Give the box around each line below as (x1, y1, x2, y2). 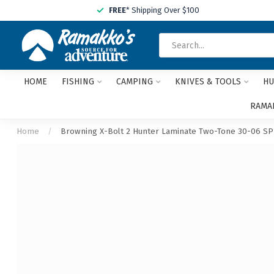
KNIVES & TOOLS (174, 76, 241, 87)
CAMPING (116, 76, 153, 87)
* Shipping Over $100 (126, 6, 199, 15)
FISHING (61, 76, 94, 87)
